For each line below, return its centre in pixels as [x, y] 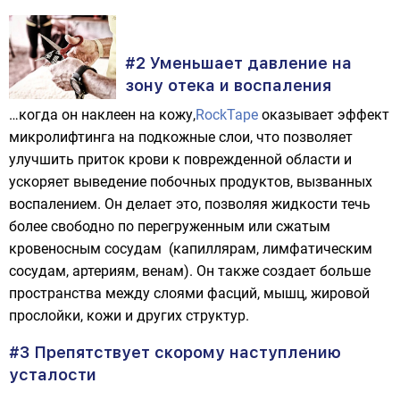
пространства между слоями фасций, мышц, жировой [189, 293]
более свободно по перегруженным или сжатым [170, 226]
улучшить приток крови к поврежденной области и [180, 159]
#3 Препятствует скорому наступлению [175, 352]
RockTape [227, 115]
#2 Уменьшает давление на [238, 63]
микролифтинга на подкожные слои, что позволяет [181, 137]
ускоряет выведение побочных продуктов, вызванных [191, 182]
